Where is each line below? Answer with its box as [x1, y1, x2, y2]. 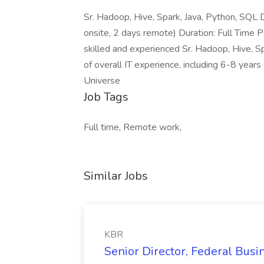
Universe [84, 74, 120, 87]
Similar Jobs [84, 168, 148, 184]
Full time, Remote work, [84, 121, 181, 134]
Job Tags [84, 89, 128, 105]
